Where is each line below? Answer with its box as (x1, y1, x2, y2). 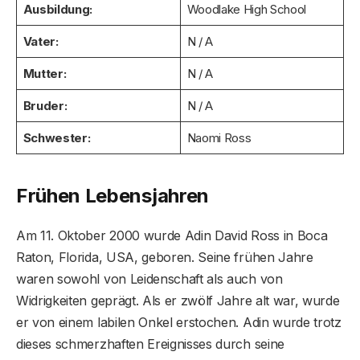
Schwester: (22, 129, 92, 145)
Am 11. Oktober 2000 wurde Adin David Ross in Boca (16, 227, 328, 244)
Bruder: (22, 97, 68, 113)
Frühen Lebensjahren (16, 184, 209, 208)
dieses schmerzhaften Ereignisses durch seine (16, 336, 284, 353)
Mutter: (22, 65, 67, 81)
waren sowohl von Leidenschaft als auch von (16, 271, 283, 288)
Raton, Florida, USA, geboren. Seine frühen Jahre (16, 249, 313, 266)
